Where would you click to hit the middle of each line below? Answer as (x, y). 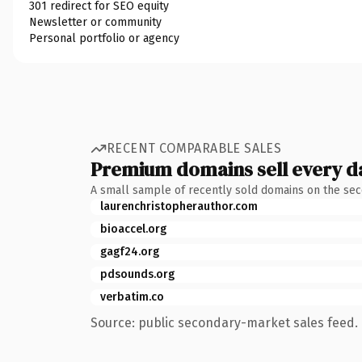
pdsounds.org (137, 274)
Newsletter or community (95, 22)
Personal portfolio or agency (104, 38)
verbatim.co (132, 297)
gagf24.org (130, 251)
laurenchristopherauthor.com (179, 206)
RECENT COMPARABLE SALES (194, 148)
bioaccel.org (133, 229)
